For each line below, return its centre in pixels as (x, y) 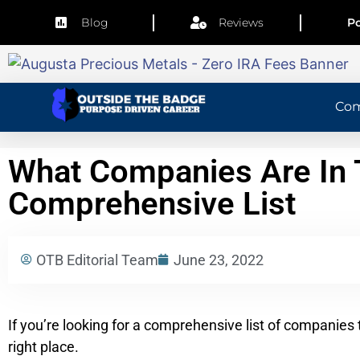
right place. (43, 346)
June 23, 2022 (219, 260)
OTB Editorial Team (97, 260)
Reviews (241, 22)
